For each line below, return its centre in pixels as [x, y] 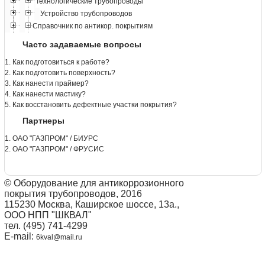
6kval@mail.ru [59, 237]
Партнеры [43, 121]
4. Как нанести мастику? [45, 94]
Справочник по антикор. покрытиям [93, 26]
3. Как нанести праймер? [47, 83]
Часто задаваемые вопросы [82, 44]
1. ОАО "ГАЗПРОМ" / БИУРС [51, 138]
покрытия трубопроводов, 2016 [73, 194]
